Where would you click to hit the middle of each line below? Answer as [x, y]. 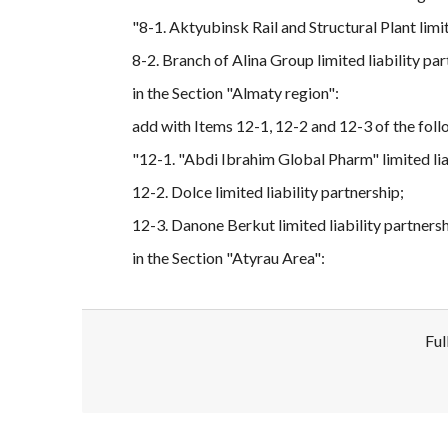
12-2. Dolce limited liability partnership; [268, 192]
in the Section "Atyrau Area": [228, 258]
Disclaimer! [163, 403]
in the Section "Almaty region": [235, 93]
